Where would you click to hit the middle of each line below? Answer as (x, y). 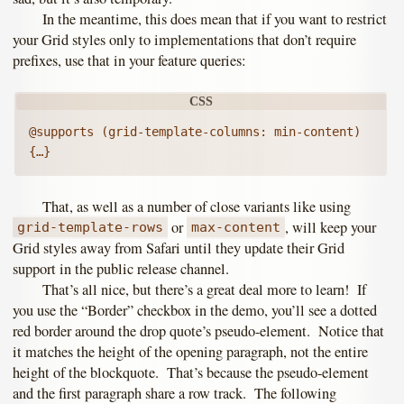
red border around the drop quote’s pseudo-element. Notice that (198, 331)
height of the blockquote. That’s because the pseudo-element (191, 373)
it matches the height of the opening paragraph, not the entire (190, 352)
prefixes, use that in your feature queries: (129, 61)
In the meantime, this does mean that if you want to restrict (214, 19)
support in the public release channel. (121, 268)
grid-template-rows (91, 228)
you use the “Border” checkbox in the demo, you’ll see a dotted (195, 311)
